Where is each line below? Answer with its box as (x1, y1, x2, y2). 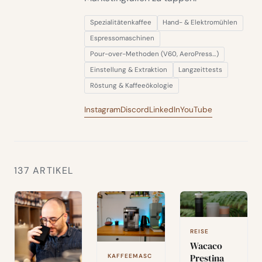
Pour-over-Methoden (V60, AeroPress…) (89, 49, 219, 58)
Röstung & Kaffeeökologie (89, 81, 173, 90)
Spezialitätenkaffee (89, 18, 151, 27)
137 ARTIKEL (14, 164, 74, 177)
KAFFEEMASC (107, 251, 152, 260)
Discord (120, 104, 149, 115)
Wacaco (190, 239, 223, 252)
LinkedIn (149, 104, 180, 115)
